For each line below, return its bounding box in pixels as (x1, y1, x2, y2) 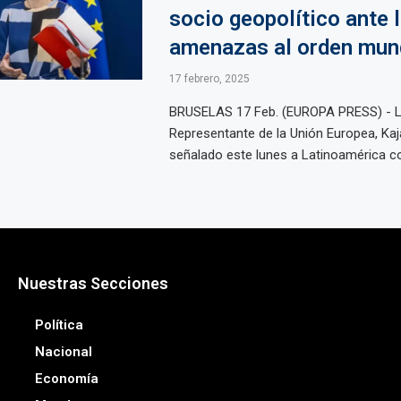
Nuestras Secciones (17, 274, 168, 293)
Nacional (34, 344, 92, 360)
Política (34, 317, 83, 333)
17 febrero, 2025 (168, 73, 250, 85)
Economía (34, 371, 98, 387)
